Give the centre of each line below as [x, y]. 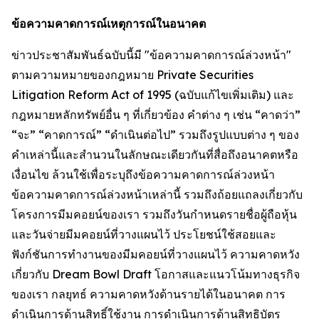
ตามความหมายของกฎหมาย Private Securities [132, 75]
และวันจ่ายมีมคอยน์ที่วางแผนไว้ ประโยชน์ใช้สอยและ [144, 234]
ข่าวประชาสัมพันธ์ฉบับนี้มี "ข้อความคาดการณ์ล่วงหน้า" [151, 55]
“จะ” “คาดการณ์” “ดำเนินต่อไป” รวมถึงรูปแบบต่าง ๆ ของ [155, 135]
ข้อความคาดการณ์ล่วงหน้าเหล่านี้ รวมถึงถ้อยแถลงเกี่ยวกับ [157, 194]
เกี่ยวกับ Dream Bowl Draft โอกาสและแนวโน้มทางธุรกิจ [156, 274]
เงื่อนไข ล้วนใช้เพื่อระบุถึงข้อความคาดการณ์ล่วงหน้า [143, 174]
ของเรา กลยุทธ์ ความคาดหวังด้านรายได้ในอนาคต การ [148, 294]
